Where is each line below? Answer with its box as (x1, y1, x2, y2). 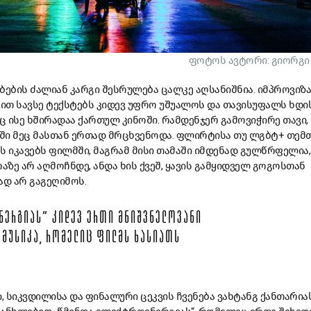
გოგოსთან (252, 159, 305, 172)
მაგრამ (93, 144, 129, 157)
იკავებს (8, 144, 47, 157)
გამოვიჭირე (220, 113, 280, 126)
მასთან (33, 128, 69, 142)
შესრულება (101, 83, 158, 96)
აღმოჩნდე (37, 159, 89, 172)
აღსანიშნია (195, 83, 253, 96)
